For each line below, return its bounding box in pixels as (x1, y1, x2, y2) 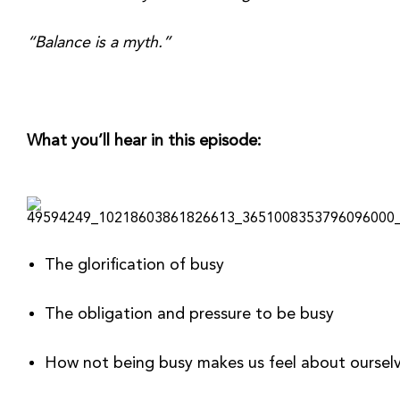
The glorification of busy (45, 257, 224, 273)
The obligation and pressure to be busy (45, 306, 338, 322)
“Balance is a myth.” (27, 35, 171, 51)
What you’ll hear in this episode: (27, 133, 262, 149)
